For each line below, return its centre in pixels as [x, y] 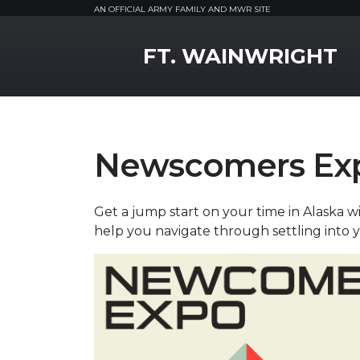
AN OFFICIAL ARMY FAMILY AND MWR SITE [182, 9]
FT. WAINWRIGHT [240, 56]
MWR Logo [129, 42]
